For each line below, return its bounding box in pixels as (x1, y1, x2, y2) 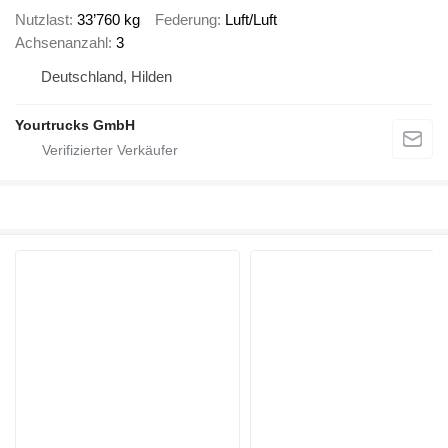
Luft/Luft (225, 11, 277, 29)
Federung (155, 11, 217, 29)
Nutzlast (15, 11, 69, 29)
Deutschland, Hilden (41, 68, 172, 86)
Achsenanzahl (15, 34, 108, 52)
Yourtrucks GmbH (15, 117, 135, 134)
